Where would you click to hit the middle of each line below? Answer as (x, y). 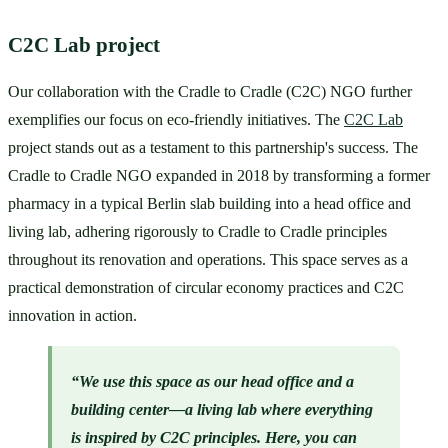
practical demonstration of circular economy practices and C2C (206, 287)
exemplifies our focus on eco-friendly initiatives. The (176, 119)
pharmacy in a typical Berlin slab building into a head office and (209, 203)
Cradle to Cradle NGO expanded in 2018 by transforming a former (219, 175)
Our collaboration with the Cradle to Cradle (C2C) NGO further (210, 91)
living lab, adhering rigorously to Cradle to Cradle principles (197, 231)
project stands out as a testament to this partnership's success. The (213, 147)
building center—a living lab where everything (222, 409)
